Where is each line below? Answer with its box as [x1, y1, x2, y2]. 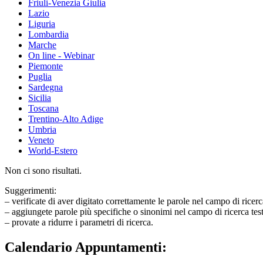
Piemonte [28, 61, 63, 71]
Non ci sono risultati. [5, 166, 82, 176]
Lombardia [28, 29, 69, 39]
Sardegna [28, 82, 63, 92]
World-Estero [28, 146, 77, 156]
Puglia [28, 72, 52, 82]
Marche [28, 40, 56, 50]
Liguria [28, 19, 55, 29]
